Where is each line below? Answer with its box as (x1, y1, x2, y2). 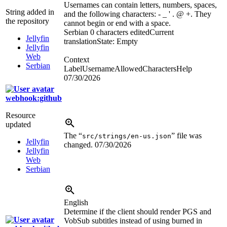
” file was (171, 131, 202, 140)
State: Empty (97, 37, 138, 46)
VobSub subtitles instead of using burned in (64, 216, 202, 225)
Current (149, 28, 174, 37)
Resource (6, 111, 35, 120)
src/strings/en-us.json (82, 132, 171, 140)
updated (6, 120, 31, 129)
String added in (6, 8, 54, 17)
